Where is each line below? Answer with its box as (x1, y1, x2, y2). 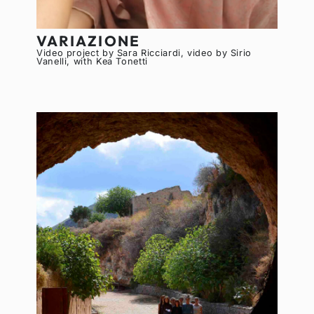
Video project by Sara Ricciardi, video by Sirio (36, 48, 252, 59)
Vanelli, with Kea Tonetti (36, 56, 148, 67)
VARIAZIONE (36, 32, 140, 50)
